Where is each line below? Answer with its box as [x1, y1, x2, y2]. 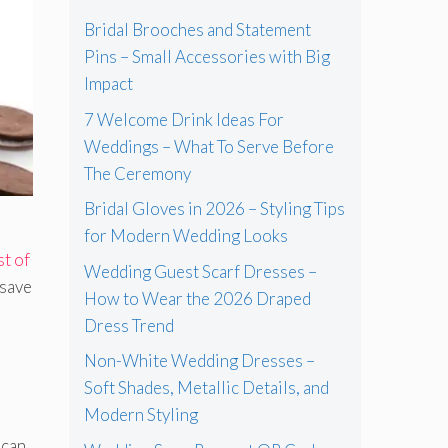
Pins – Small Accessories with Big [83, 46, 330, 68]
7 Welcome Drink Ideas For [83, 108, 284, 130]
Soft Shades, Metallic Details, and [83, 377, 329, 399]
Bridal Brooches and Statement [83, 19, 311, 41]
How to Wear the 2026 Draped [83, 287, 311, 309]
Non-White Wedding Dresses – [83, 350, 315, 372]
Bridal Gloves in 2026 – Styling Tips [83, 198, 345, 220]
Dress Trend [83, 314, 174, 336]
